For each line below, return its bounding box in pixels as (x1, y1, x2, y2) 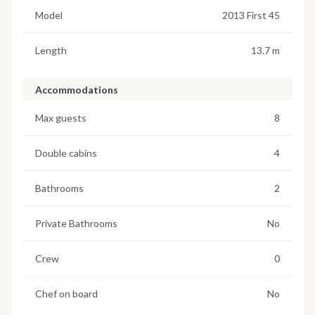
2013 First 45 (222, 8, 280, 21)
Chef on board (35, 287, 98, 300)
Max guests (35, 111, 86, 124)
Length (35, 44, 67, 56)
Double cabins (35, 146, 97, 159)
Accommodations (35, 84, 118, 96)
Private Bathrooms (35, 217, 117, 229)
